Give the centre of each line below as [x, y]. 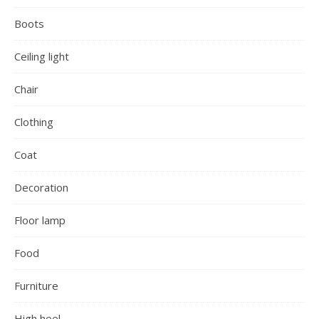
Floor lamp [40, 220]
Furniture [36, 285]
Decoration [41, 187]
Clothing [34, 121]
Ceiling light [42, 56]
